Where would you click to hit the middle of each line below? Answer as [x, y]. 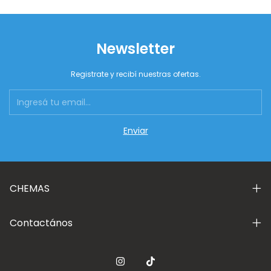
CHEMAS [30, 189]
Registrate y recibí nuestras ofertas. [135, 74]
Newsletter [135, 49]
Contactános [41, 223]
